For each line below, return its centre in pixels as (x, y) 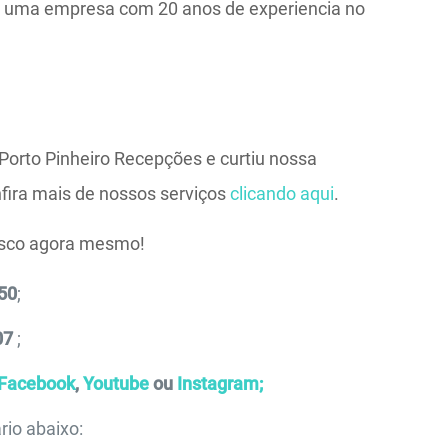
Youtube (115, 383)
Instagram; (219, 383)
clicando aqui (281, 193)
